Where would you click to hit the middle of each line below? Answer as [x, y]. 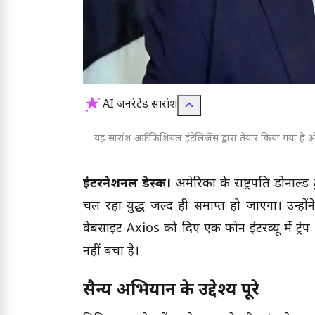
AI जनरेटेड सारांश [140, 105]
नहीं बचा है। [111, 252]
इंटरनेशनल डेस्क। [127, 184]
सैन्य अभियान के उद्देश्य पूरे [171, 291]
